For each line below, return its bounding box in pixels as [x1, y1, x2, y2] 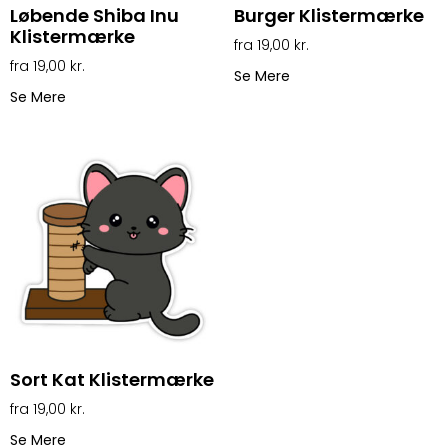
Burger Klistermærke [234, 2, 424, 28]
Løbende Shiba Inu [10, 2, 179, 28]
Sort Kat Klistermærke [10, 366, 214, 392]
